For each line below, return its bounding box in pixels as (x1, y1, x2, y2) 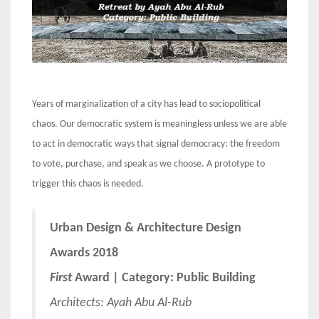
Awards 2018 (50, 246, 118, 259)
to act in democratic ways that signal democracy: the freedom (32, 138, 280, 150)
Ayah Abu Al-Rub (107, 296, 192, 309)
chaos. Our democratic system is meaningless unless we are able (32, 118, 287, 130)
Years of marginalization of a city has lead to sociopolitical (32, 98, 261, 110)
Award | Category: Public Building (72, 271, 256, 284)
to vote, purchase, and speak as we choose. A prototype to (32, 158, 265, 169)
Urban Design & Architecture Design (50, 221, 241, 234)
